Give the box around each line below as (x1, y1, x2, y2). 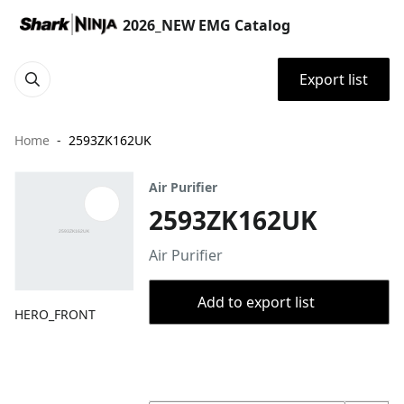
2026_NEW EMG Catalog (123, 15, 290, 35)
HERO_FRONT (14, 306, 96, 324)
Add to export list (197, 292, 315, 312)
